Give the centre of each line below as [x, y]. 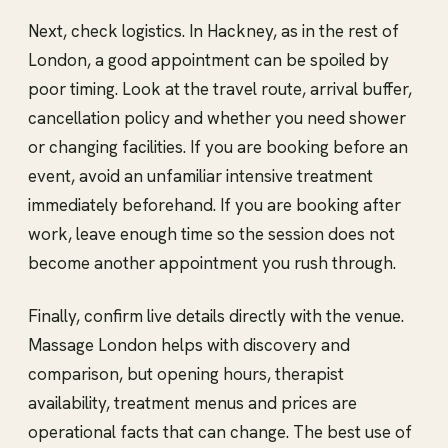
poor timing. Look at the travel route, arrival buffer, [220, 88]
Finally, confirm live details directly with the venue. [216, 315]
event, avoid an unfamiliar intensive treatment [200, 175]
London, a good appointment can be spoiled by [208, 59]
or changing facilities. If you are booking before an [218, 146]
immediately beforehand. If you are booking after [214, 204]
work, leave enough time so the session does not [211, 233]
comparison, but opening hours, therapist [186, 373]
